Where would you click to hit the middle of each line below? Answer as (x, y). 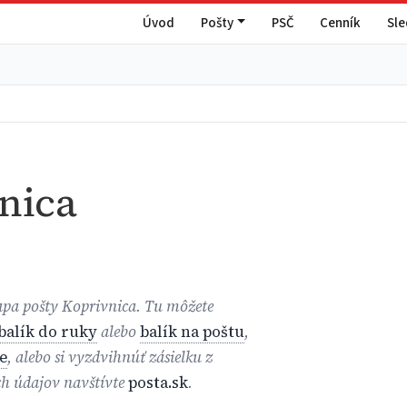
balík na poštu (193, 332)
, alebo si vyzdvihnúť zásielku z (110, 357)
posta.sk (159, 382)
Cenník (341, 23)
